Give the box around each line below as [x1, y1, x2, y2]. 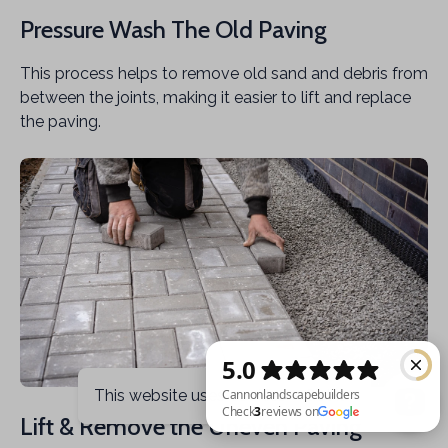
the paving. [20, 111, 101, 131]
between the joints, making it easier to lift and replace [20, 87, 411, 107]
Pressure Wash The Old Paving [20, 14, 327, 44]
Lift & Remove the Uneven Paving [20, 412, 362, 441]
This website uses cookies [93, 386, 286, 405]
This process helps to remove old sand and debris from [20, 63, 428, 83]
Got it [303, 386, 345, 405]
